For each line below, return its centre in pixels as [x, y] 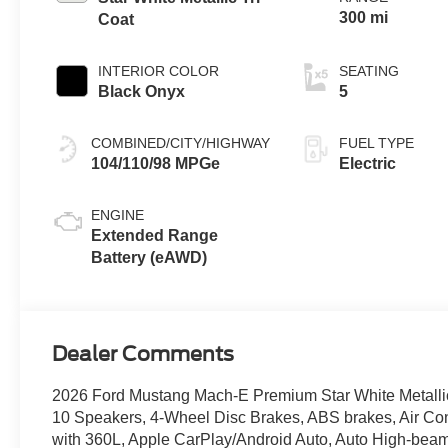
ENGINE [118, 215]
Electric [368, 164]
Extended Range [155, 236]
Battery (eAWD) [149, 258]
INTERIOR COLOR [159, 71]
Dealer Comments [143, 354]
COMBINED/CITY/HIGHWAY [181, 143]
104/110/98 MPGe [156, 164]
